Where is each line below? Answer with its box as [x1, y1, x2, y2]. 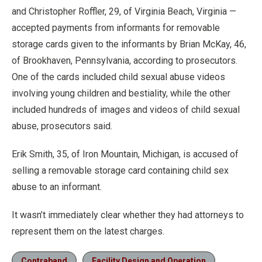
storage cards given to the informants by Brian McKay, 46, [12, 39, 246, 50]
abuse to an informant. [12, 181, 102, 192]
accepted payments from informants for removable [12, 22, 220, 33]
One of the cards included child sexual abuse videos [12, 71, 225, 82]
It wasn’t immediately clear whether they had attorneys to [12, 209, 244, 220]
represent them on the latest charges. [12, 226, 164, 237]
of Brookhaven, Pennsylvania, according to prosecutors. [12, 55, 237, 66]
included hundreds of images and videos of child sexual [12, 104, 240, 115]
